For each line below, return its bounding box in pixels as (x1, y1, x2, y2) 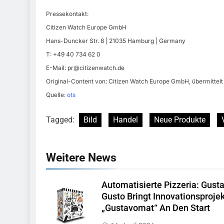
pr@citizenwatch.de (67, 64, 124, 72)
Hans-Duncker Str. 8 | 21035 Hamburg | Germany (46, 37, 185, 45)
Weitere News (46, 150, 116, 165)
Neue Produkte (154, 115, 205, 125)
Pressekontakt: (46, 10, 88, 18)
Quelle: (46, 91, 67, 99)
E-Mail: (46, 64, 67, 72)
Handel (113, 115, 138, 125)
